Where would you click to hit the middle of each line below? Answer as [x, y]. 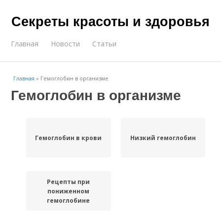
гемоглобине [69, 200]
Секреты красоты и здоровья [110, 21]
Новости [66, 44]
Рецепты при [69, 182]
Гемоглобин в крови [69, 138]
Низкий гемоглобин [163, 138]
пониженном [69, 191]
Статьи [105, 44]
